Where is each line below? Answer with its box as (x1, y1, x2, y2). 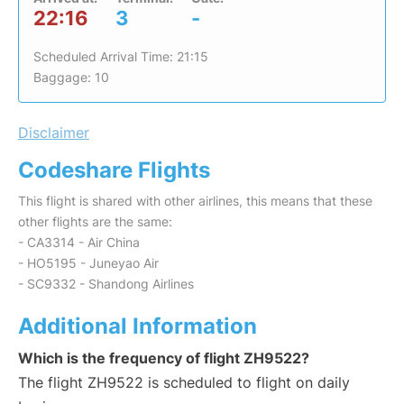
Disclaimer (18, 124, 89, 142)
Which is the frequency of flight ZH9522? (18, 349, 309, 368)
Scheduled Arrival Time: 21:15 (33, 49, 208, 65)
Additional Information (18, 313, 257, 340)
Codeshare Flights (18, 157, 210, 184)
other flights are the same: (18, 214, 172, 230)
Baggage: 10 (33, 69, 109, 86)
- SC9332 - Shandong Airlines (18, 276, 194, 292)
